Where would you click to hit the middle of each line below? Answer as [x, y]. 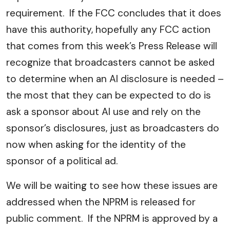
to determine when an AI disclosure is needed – [115, 79]
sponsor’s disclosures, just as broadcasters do [113, 128]
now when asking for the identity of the [96, 145]
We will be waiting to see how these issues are [112, 186]
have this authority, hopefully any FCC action [108, 30]
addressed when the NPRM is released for [101, 202]
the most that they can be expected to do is [109, 95]
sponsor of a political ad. [63, 161]
